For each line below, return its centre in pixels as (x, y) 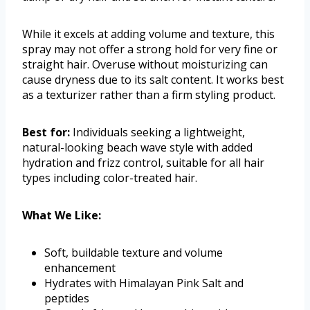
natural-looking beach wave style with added (137, 148)
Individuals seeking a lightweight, (157, 133)
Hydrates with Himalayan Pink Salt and (144, 283)
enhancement (80, 268)
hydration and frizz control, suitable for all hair (143, 163)
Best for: (46, 133)
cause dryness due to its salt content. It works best (153, 80)
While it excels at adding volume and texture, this (148, 34)
